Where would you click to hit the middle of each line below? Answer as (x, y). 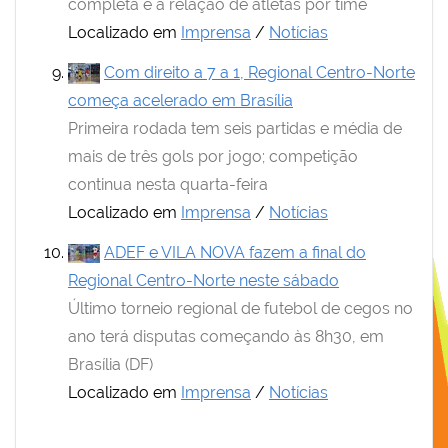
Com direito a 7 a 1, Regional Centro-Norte (259, 72)
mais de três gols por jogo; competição (213, 156)
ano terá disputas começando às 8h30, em (226, 336)
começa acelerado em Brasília (180, 100)
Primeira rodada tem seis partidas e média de (235, 128)
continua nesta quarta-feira (168, 184)
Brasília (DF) (110, 364)
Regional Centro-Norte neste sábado (203, 280)
